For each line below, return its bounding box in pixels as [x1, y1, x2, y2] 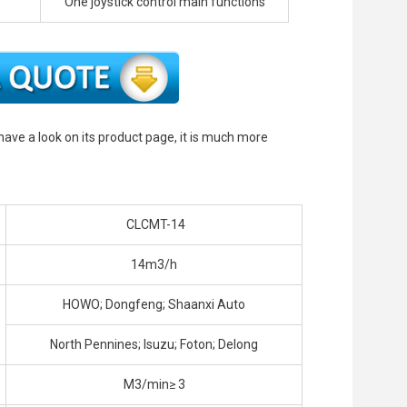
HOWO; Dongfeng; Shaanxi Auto [63, 297, 245, 313]
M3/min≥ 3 [123, 377, 185, 392]
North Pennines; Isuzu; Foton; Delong [50, 337, 258, 352]
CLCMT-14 [123, 217, 185, 233]
